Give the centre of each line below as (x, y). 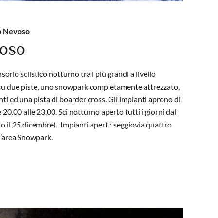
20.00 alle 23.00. (31, 111)
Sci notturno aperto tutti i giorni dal (117, 111)
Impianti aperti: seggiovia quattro (116, 124)
